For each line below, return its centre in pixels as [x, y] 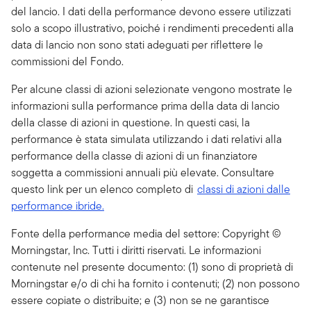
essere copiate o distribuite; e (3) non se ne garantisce [140, 300]
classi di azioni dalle [244, 189]
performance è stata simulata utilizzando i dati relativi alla [146, 139]
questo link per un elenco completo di [103, 189]
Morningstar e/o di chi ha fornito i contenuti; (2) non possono [155, 284]
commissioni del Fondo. [67, 61]
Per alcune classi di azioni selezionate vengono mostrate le [152, 89]
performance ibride [57, 206]
